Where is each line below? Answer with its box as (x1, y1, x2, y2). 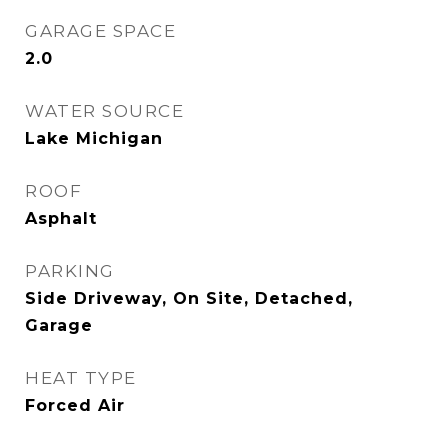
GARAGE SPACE (25, 21, 176, 41)
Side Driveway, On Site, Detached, (25, 289, 353, 308)
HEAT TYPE (25, 368, 137, 388)
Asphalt (25, 209, 97, 228)
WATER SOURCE (25, 101, 184, 121)
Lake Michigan (25, 129, 163, 148)
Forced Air (25, 396, 125, 415)
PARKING (25, 261, 115, 281)
